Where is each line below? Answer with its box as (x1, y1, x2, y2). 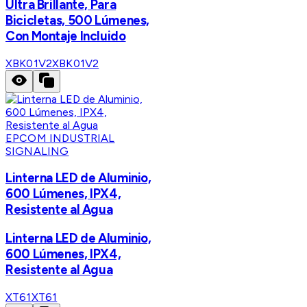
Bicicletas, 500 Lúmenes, (5, 12, 150, 28)
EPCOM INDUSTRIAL (5, 131, 115, 145)
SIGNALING (5, 144, 69, 158)
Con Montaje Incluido (5, 27, 126, 44)
